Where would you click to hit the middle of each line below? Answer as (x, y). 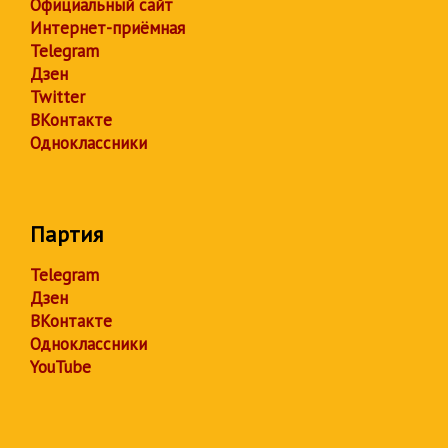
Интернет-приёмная (107, 28)
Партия (66, 234)
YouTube (60, 367)
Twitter (57, 97)
